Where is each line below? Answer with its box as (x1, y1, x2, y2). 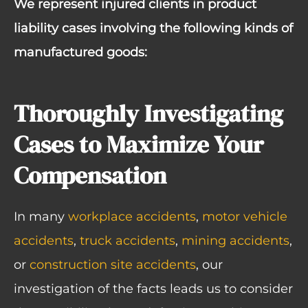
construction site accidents (30, 256, 196, 272)
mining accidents (181, 232, 289, 248)
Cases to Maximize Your (14, 127, 263, 161)
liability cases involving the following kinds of (14, 20, 293, 36)
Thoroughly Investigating (14, 96, 283, 130)
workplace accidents (68, 208, 196, 224)
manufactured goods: (14, 44, 147, 60)
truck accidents (80, 232, 175, 248)
